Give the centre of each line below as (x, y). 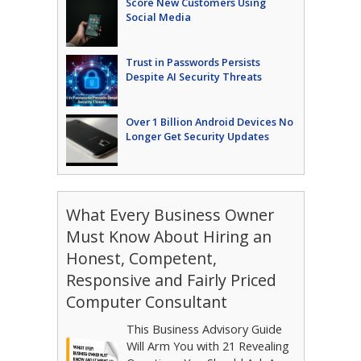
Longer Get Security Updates (197, 136)
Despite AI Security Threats (193, 77)
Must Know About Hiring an (168, 237)
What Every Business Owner (170, 215)
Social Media (158, 17)
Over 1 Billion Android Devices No (209, 122)
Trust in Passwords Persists (193, 62)
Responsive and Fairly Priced (171, 280)
